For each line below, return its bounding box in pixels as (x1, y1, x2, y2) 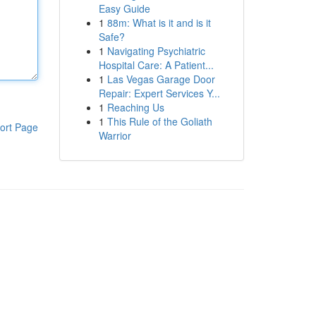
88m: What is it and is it (107, 16, 211, 30)
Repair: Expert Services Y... (98, 86, 220, 100)
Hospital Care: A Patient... (98, 58, 214, 72)
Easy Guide (98, 1, 150, 16)
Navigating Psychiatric (107, 44, 205, 58)
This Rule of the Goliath (107, 114, 212, 128)
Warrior (98, 128, 131, 142)
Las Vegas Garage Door (107, 72, 215, 86)
